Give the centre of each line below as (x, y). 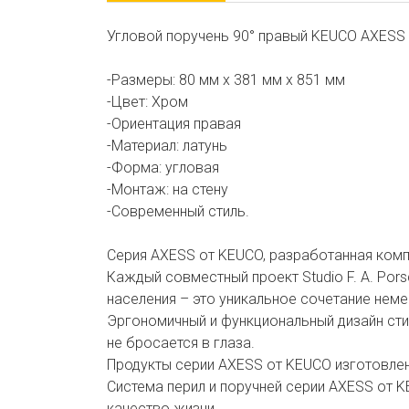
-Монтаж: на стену (168, 189)
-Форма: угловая (163, 168)
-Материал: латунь (167, 146)
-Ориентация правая (174, 124)
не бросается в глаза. (181, 343)
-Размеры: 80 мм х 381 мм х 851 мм (226, 80)
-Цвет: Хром (147, 102)
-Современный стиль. (178, 211)
